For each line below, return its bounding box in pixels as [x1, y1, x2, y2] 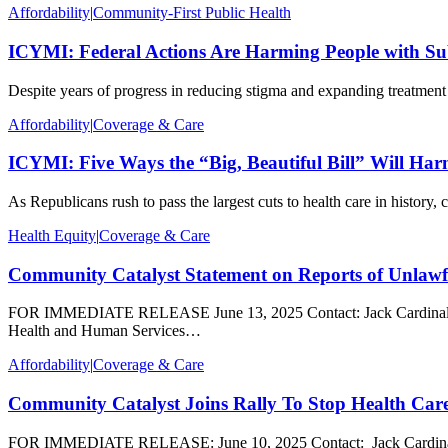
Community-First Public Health [93, 4, 291, 22]
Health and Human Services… [8, 322, 201, 340]
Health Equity [8, 226, 96, 244]
